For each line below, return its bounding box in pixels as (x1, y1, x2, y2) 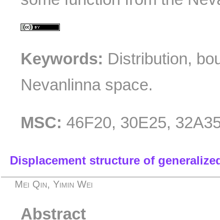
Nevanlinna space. (21, 75, 153, 94)
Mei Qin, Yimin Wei (15, 179, 93, 190)
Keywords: (21, 49, 104, 68)
